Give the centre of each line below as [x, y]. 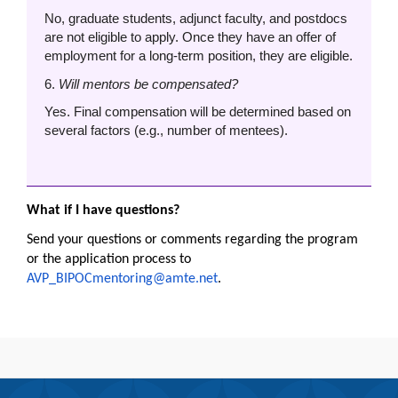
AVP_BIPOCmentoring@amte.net [122, 279]
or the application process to [109, 259]
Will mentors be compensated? [148, 84]
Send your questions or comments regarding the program [192, 239]
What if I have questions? [103, 210]
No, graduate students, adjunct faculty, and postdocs [196, 19]
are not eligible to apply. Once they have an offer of [190, 37]
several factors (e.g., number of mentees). [166, 131]
